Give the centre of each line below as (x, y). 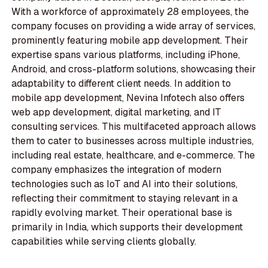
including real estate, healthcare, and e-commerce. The (133, 156)
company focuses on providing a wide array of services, (134, 26)
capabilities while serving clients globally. (104, 242)
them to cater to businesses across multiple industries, (133, 141)
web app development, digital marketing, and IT (117, 112)
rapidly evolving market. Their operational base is (122, 213)
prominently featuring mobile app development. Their (130, 41)
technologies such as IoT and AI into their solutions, (125, 184)
